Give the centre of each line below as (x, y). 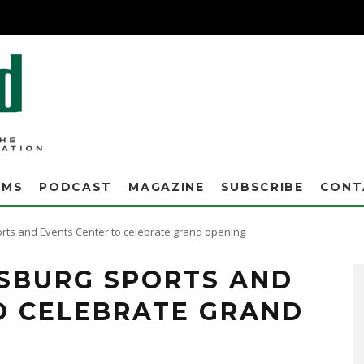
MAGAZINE (167, 187)
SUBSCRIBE (262, 187)
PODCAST (76, 187)
